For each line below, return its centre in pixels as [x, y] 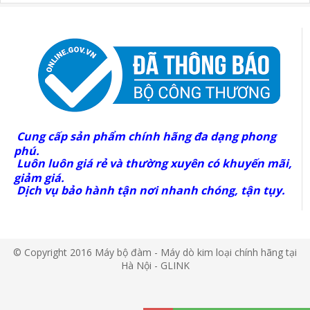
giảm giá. [39, 176]
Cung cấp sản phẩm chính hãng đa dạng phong [146, 136]
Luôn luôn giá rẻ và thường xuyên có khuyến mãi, [154, 163]
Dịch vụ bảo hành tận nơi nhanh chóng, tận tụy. [151, 190]
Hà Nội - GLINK [155, 265]
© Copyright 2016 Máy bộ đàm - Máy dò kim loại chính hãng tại [155, 252]
